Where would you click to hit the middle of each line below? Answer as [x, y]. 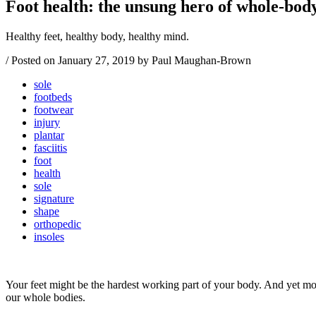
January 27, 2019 [96, 60]
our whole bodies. [45, 297]
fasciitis [50, 147]
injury [47, 122]
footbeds [53, 97]
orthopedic [57, 224]
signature [54, 198]
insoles [49, 236]
